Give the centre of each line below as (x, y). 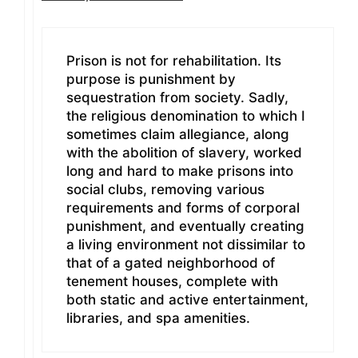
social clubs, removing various (165, 189)
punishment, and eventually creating (185, 226)
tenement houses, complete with (172, 281)
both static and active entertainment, (187, 299)
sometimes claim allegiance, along (178, 134)
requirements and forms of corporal (183, 207)
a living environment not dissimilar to (186, 244)
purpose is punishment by (151, 79)
